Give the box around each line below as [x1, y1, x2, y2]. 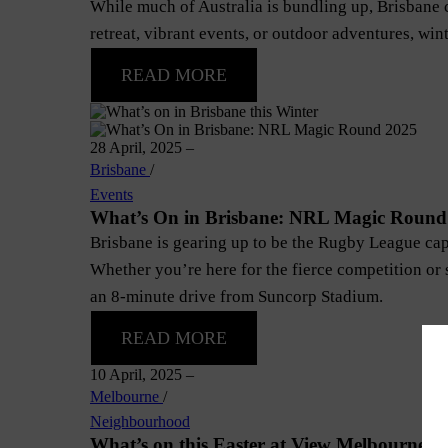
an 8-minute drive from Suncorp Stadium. [90, 287, 383, 306]
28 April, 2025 [90, 139, 186, 156]
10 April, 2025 [90, 366, 186, 383]
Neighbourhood [90, 413, 190, 430]
